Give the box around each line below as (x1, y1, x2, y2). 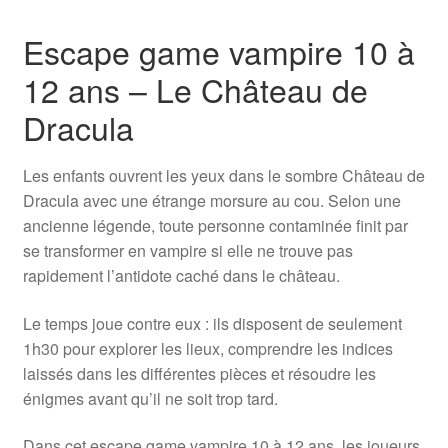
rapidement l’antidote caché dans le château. (22, 263, 340, 287)
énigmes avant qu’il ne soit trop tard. (22, 386, 278, 410)
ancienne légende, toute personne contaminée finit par (22, 213, 408, 237)
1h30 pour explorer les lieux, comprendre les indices (22, 336, 393, 360)
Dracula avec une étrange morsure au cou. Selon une (22, 188, 401, 212)
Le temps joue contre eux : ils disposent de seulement (22, 311, 402, 335)
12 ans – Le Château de (22, 65, 368, 112)
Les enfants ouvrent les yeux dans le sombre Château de (22, 163, 425, 187)
